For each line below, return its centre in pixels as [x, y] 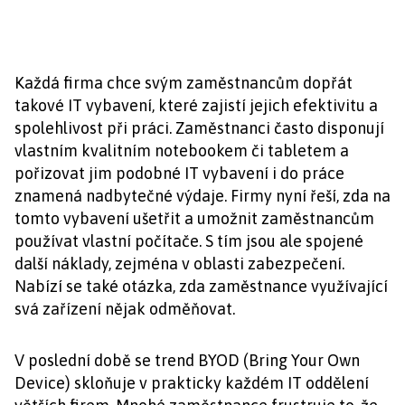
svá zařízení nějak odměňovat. [125, 309]
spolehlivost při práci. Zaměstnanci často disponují [199, 128]
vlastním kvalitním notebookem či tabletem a [182, 151]
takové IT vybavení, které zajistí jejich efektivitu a [196, 105]
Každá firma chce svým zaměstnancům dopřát [184, 83]
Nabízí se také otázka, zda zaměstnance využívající [201, 286]
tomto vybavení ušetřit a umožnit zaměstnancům [194, 218]
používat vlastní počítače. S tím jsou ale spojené [189, 241]
